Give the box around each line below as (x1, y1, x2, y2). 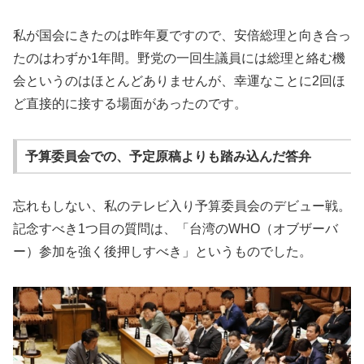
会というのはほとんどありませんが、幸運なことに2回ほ (13, 74, 345, 89)
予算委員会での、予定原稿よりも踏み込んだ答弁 (24, 149, 311, 163)
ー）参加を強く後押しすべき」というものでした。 (13, 245, 312, 259)
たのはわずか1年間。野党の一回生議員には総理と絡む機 (13, 51, 345, 66)
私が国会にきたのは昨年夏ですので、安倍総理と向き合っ (13, 28, 351, 43)
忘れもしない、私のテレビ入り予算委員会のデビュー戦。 (13, 199, 351, 214)
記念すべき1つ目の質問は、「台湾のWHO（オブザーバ (13, 222, 338, 236)
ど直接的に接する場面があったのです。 (13, 97, 247, 111)
